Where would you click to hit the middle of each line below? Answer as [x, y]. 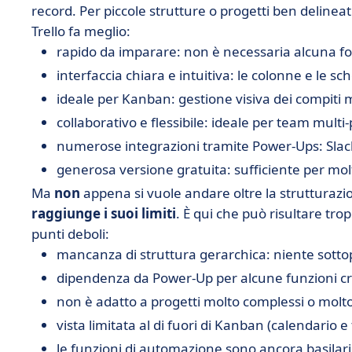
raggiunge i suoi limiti [104, 213]
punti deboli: [70, 234]
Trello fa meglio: [81, 31]
